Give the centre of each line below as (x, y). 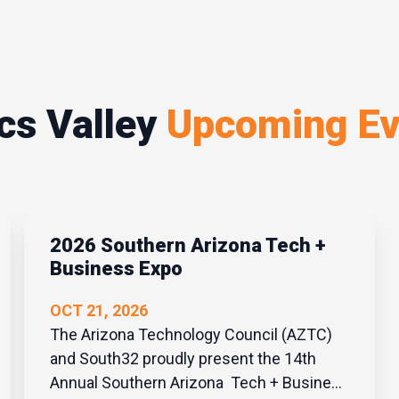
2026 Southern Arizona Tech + (187, 245)
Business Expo (116, 268)
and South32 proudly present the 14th (183, 358)
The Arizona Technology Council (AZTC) (191, 334)
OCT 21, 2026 (98, 310)
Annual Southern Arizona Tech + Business (199, 382)
